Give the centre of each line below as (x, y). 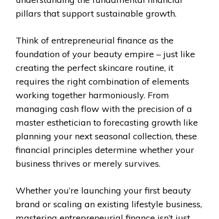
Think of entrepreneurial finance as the (95, 41)
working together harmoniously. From (92, 95)
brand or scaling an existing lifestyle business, (109, 204)
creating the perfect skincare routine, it (95, 68)
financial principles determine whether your (105, 150)
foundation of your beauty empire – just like (105, 54)
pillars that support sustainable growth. (96, 14)
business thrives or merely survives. (88, 164)
